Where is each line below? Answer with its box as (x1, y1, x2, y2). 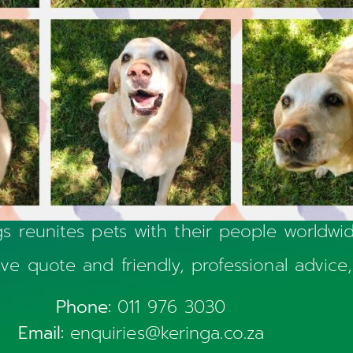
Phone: (56, 293, 118, 320)
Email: (17, 319, 70, 346)
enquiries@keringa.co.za (69, 319, 265, 346)
